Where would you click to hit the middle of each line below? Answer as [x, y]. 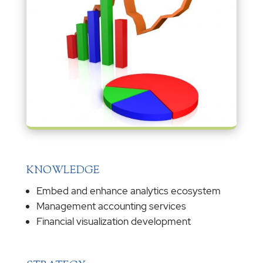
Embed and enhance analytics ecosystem [128, 191]
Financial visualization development [113, 222]
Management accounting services [111, 206]
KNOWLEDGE [63, 171]
